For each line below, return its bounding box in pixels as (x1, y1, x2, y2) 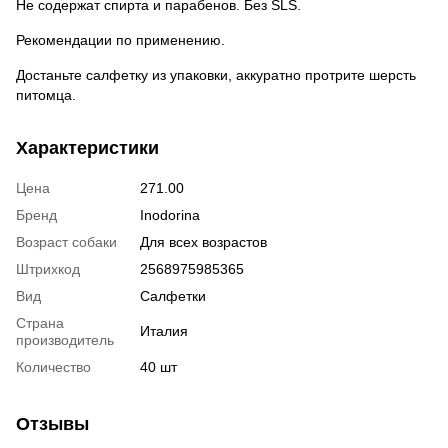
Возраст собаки (16, 233, 117, 250)
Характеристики (16, 137, 159, 158)
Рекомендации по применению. (16, 31, 225, 48)
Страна (16, 314, 64, 331)
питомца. (16, 86, 76, 103)
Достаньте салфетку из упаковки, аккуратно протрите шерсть (16, 66, 416, 83)
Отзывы (16, 413, 89, 434)
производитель (16, 331, 114, 348)
